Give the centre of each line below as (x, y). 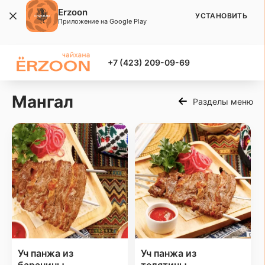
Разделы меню (223, 102)
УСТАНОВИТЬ (221, 16)
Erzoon (73, 12)
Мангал (43, 101)
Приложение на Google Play (102, 21)
